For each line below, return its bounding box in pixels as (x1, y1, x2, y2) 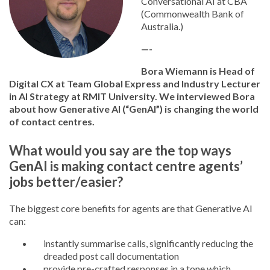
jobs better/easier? (9, 174, 123, 190)
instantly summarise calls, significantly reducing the (43, 237, 253, 249)
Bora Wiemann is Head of (141, 65, 255, 77)
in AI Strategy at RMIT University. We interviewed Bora (9, 90, 255, 102)
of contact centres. (9, 116, 95, 127)
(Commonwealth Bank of (141, 8, 244, 19)
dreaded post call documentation (43, 250, 179, 262)
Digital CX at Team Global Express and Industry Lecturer (9, 78, 260, 89)
